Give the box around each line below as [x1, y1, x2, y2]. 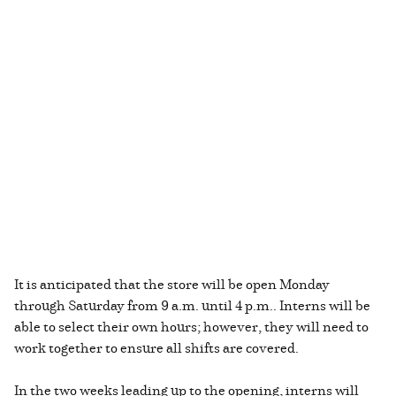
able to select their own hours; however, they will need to [14, 316, 369, 337]
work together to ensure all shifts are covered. [14, 338, 304, 358]
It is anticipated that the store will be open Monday [14, 274, 330, 294]
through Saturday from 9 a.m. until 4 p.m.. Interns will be [14, 295, 370, 316]
